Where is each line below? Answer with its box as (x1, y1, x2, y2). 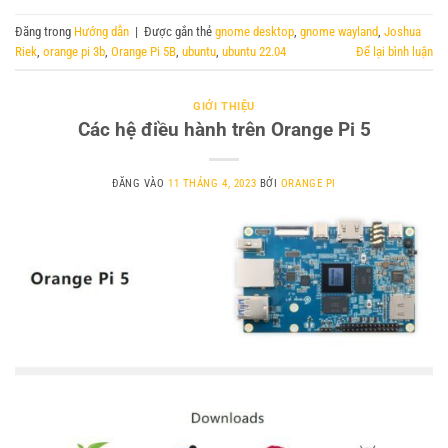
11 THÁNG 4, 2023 (168, 176, 257, 190)
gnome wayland (300, 23, 378, 39)
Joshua (384, 23, 421, 39)
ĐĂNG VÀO (112, 176, 169, 190)
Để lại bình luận (356, 43, 433, 59)
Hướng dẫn (74, 23, 129, 39)
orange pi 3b (43, 43, 105, 59)
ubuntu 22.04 (222, 43, 286, 59)
